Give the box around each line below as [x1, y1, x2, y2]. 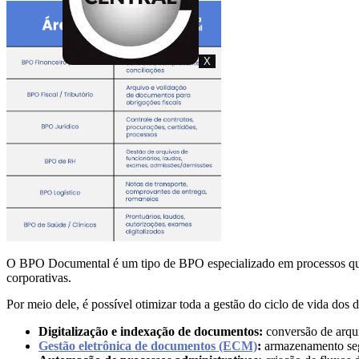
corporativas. [6, 270, 71, 284]
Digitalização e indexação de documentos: [38, 324, 266, 338]
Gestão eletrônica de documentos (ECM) [38, 338, 257, 353]
